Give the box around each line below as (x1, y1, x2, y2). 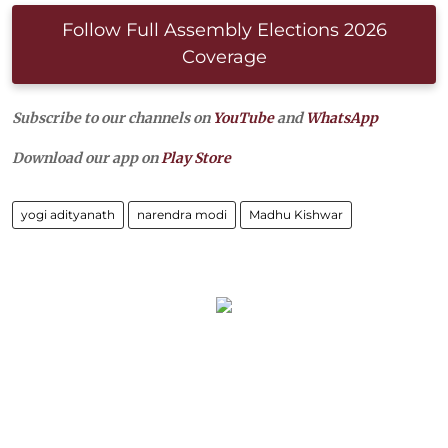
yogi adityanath (21, 206, 115, 222)
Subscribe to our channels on (12, 108, 213, 127)
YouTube (213, 108, 274, 127)
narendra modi (137, 206, 227, 222)
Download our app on (12, 148, 161, 167)
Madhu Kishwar (249, 206, 343, 222)
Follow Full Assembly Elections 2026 (61, 18, 387, 41)
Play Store (161, 148, 231, 167)
